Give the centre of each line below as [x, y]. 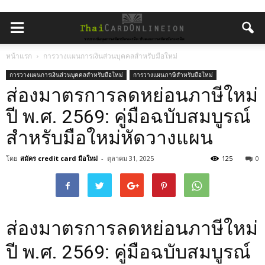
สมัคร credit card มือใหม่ [59, 158]
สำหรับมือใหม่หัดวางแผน [109, 138]
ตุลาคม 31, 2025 [130, 158]
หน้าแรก [19, 56]
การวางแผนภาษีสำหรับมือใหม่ [173, 75]
